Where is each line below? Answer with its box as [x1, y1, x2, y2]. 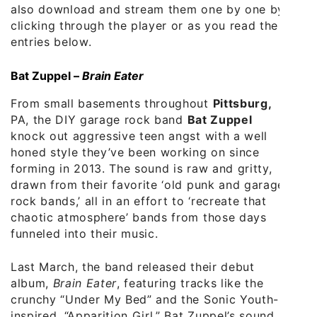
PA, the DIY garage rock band [11, 112, 188, 127]
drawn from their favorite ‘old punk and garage [11, 177, 284, 192]
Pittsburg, [212, 96, 272, 110]
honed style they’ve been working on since [11, 144, 260, 159]
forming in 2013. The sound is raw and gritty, [11, 161, 272, 175]
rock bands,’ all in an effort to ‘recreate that [11, 193, 267, 208]
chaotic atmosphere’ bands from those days [11, 209, 267, 224]
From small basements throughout [11, 96, 213, 110]
